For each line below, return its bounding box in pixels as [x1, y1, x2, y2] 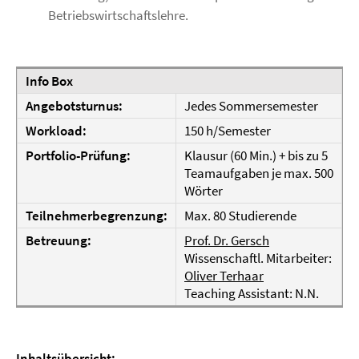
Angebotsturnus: [26, 97, 123, 115]
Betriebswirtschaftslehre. [48, 6, 188, 24]
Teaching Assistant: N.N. [184, 284, 319, 302]
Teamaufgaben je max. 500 [184, 164, 333, 182]
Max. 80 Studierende [184, 207, 296, 224]
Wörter [184, 182, 223, 200]
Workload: [26, 122, 87, 139]
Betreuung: [26, 232, 91, 249]
